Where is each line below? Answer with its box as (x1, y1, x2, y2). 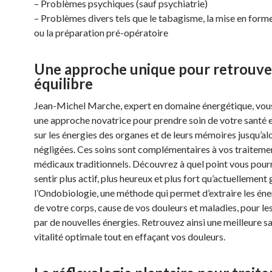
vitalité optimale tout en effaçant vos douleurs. (34, 231, 225, 242)
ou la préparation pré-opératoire (34, 27, 168, 38)
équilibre (34, 75, 93, 92)
